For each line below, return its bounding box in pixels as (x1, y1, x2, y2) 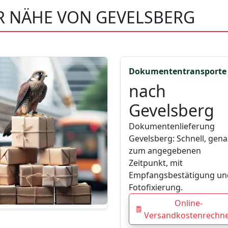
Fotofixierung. (129, 182, 183, 193)
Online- (174, 197, 203, 209)
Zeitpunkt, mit (129, 157, 183, 169)
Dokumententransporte (129, 66, 226, 77)
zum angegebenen (129, 145, 201, 157)
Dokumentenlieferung (129, 121, 215, 132)
